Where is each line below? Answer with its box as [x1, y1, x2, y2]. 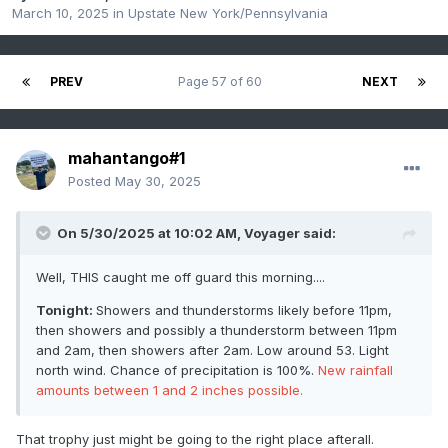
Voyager [244, 225, 300, 242]
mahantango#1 [68, 148, 185, 169]
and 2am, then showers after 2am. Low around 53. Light [36, 342, 389, 359]
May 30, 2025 [115, 173, 201, 190]
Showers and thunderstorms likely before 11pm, [96, 302, 392, 319]
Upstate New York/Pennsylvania [128, 5, 328, 22]
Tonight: [36, 302, 96, 319]
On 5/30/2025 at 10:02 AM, [57, 225, 244, 242]
